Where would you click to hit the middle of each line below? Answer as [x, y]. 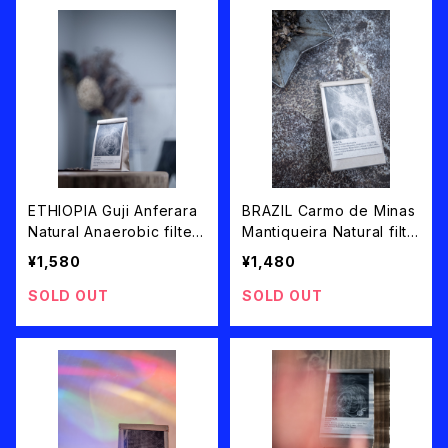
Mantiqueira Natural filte [330, 232]
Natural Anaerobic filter [113, 232]
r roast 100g [286, 253]
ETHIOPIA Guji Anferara [113, 211]
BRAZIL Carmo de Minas [329, 211]
